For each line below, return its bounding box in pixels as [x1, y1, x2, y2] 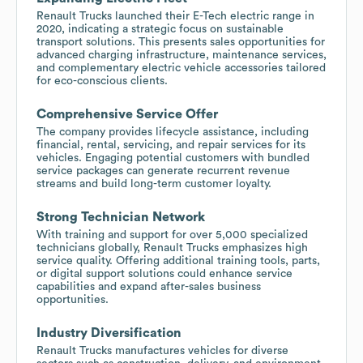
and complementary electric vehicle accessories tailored [36, 62, 326, 74]
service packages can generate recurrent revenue [36, 164, 290, 177]
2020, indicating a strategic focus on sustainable [36, 23, 284, 35]
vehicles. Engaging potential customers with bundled [36, 152, 310, 164]
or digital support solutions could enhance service [36, 267, 293, 280]
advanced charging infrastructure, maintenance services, [36, 49, 327, 61]
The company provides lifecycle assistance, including [36, 126, 309, 138]
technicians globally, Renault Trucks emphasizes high [36, 241, 308, 254]
